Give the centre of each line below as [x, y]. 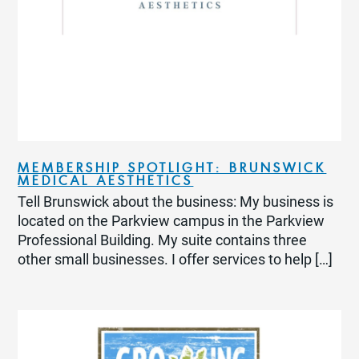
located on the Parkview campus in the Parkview [171, 222]
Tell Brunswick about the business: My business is [176, 202]
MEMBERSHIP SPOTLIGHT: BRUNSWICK [172, 168]
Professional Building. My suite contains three [163, 241]
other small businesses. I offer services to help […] [175, 260]
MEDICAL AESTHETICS [106, 181]
